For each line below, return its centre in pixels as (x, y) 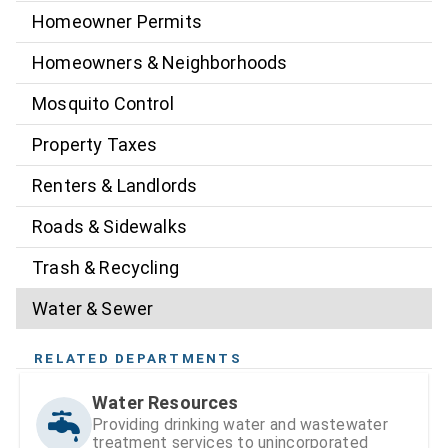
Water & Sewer (93, 309)
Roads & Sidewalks (109, 227)
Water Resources (165, 402)
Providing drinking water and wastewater (240, 424)
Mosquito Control (103, 104)
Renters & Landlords (115, 186)
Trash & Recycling (105, 268)
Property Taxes (95, 145)
